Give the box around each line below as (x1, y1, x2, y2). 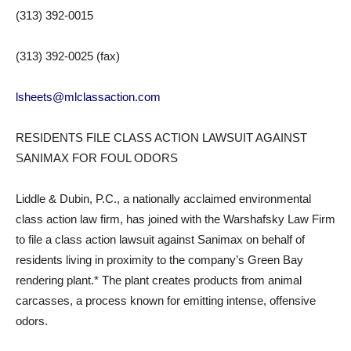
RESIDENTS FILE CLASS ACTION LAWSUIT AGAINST (16, 131, 307, 144)
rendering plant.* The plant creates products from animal (16, 273, 302, 287)
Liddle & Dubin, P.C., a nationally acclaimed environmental (16, 192, 311, 205)
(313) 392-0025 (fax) (16, 49, 120, 63)
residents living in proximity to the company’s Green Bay (16, 253, 303, 266)
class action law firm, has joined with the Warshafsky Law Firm (16, 212, 335, 226)
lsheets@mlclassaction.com (16, 90, 161, 103)
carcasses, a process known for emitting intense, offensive (16, 294, 316, 307)
